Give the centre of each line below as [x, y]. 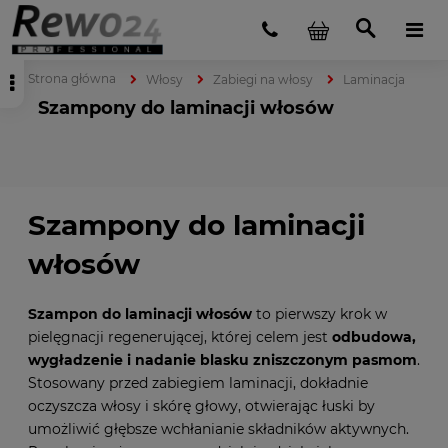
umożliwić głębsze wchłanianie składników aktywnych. [218, 428]
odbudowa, [374, 336]
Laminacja [374, 79]
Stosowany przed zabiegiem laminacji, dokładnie [198, 382]
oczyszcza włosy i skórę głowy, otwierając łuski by [201, 405]
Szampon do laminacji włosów [140, 313]
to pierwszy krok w [319, 313]
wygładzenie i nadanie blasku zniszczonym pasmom [222, 359]
